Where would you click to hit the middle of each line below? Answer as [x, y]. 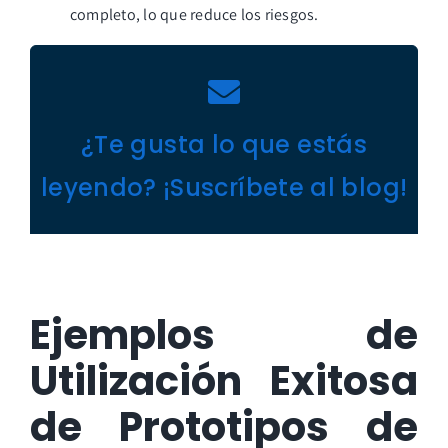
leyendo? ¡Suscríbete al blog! [224, 187]
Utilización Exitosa [224, 380]
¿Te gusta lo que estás [224, 144]
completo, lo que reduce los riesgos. [194, 14]
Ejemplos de [224, 334]
